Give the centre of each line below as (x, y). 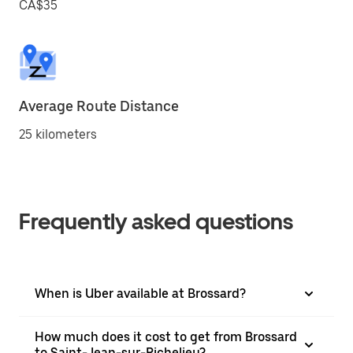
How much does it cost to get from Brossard (166, 337)
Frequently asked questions (156, 221)
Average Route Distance (99, 106)
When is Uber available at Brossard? (140, 294)
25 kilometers (58, 134)
